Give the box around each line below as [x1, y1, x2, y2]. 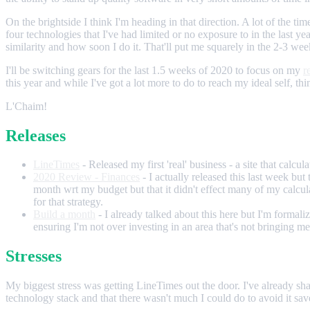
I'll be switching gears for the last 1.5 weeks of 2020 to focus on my [6, 64, 303, 76]
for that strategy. [33, 196, 103, 208]
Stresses [6, 247, 62, 266]
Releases [6, 126, 66, 145]
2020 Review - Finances [33, 171, 140, 183]
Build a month [33, 208, 95, 221]
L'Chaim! [6, 100, 47, 112]
